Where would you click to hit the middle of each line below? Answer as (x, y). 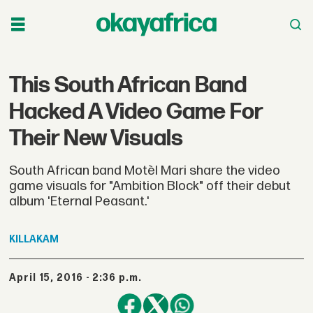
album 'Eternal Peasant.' (80, 201)
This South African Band (128, 85)
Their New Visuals (96, 138)
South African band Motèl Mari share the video (145, 170)
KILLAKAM (34, 240)
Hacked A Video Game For (136, 112)
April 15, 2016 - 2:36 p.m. (79, 277)
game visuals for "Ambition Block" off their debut (150, 186)
